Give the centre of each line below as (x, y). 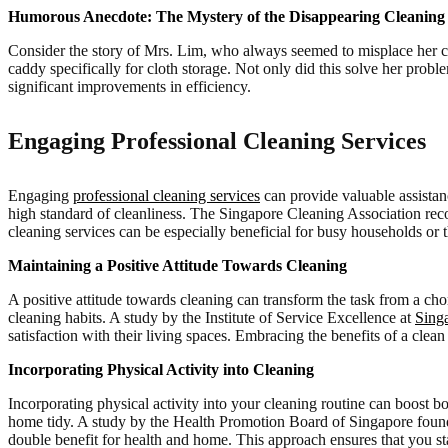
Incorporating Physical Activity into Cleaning (161, 370)
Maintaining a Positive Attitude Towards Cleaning (177, 266)
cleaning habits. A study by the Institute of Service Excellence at (211, 318)
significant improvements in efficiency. (129, 87)
